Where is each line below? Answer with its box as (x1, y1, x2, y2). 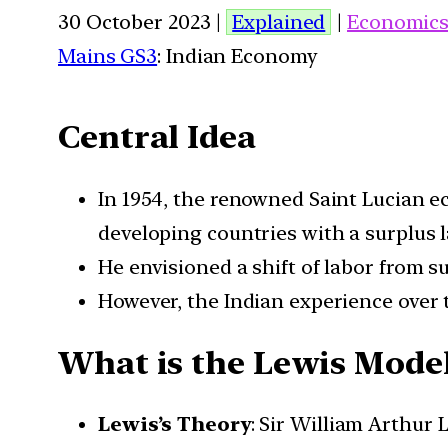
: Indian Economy (157, 43, 318, 68)
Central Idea (58, 118, 256, 157)
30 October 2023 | (58, 9, 227, 34)
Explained (232, 9, 326, 34)
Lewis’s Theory (98, 412, 251, 437)
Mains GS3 (58, 43, 158, 68)
